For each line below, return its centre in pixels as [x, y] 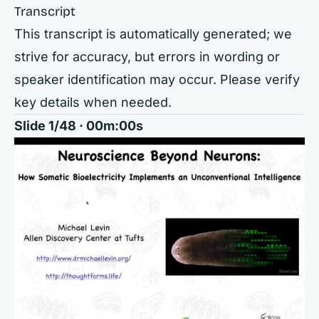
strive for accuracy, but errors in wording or [147, 57]
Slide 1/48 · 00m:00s [79, 126]
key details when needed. [93, 102]
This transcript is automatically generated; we [153, 34]
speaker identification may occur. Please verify [157, 79]
